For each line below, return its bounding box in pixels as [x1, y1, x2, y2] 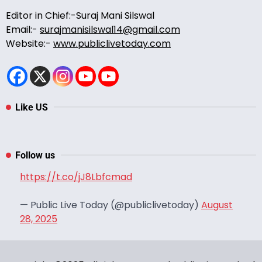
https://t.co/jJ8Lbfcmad [20, 170, 132, 184]
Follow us [15, 149, 55, 161]
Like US [15, 101, 48, 113]
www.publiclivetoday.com [53, 36, 171, 50]
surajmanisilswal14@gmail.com [40, 22, 180, 36]
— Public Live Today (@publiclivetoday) [20, 198, 201, 212]
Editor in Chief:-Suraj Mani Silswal [6, 8, 154, 22]
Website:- [6, 36, 53, 50]
